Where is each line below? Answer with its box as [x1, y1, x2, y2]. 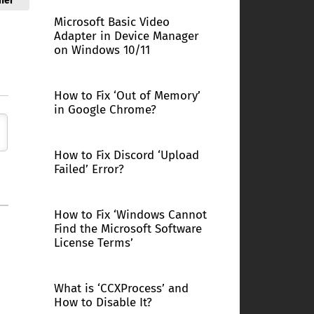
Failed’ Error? [53, 162, 124, 177]
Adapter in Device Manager [53, 29, 199, 43]
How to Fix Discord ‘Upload [53, 148, 199, 163]
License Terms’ [53, 235, 133, 250]
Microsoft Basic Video [53, 15, 170, 29]
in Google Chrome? [53, 102, 156, 117]
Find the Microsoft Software [53, 221, 202, 236]
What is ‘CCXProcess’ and [53, 281, 189, 296]
